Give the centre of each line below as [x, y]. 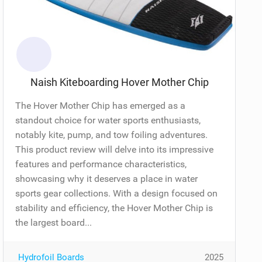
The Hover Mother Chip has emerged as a [101, 105]
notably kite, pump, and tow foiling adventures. [112, 135]
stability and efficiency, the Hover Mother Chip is [114, 208]
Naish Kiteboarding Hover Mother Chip [119, 82]
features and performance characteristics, [101, 164]
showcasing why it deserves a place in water [107, 178]
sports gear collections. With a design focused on [117, 193]
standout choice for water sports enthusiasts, [108, 120]
